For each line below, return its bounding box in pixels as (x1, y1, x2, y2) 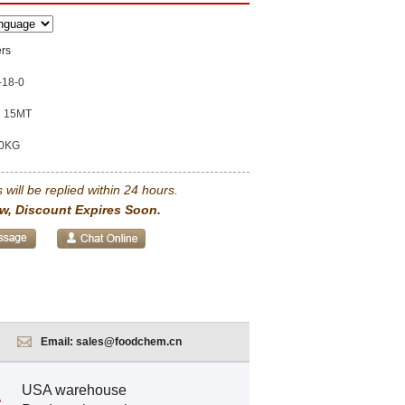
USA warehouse (22, 382, 127, 398)
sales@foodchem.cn (75, 335, 182, 348)
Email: (40, 335, 76, 348)
